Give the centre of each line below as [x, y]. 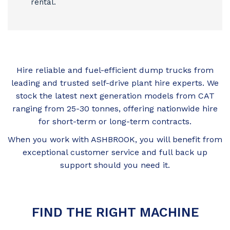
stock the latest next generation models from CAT [115, 96]
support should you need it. [115, 165]
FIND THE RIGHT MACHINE [115, 212]
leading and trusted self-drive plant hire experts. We [115, 83]
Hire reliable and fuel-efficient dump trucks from [115, 70]
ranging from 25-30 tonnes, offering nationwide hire [115, 109]
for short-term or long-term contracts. [115, 121]
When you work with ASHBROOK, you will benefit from [115, 139]
